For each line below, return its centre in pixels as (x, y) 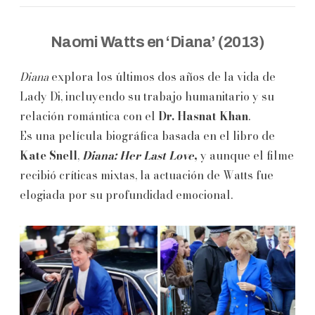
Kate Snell (49, 155)
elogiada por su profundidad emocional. (126, 194)
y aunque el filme (247, 155)
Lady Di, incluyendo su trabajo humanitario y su (147, 96)
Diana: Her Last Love (138, 155)
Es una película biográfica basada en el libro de (147, 135)
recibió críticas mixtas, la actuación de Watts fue (147, 175)
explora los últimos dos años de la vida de (162, 76)
